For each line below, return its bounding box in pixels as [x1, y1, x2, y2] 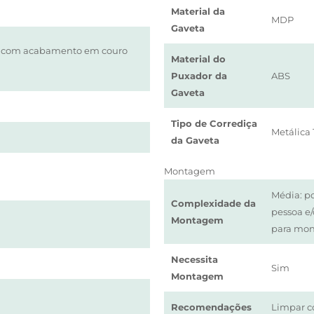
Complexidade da [170, 198, 256, 209]
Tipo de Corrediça [170, 118, 257, 129]
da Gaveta [170, 135, 219, 146]
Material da [170, 6, 225, 17]
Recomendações [170, 301, 252, 313]
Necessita [170, 254, 218, 265]
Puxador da [170, 70, 227, 81]
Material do [170, 53, 226, 64]
